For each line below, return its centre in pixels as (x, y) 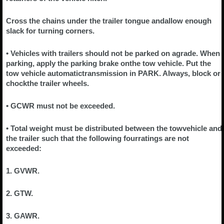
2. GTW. (19, 193)
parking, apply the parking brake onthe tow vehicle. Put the (108, 63)
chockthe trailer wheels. (47, 83)
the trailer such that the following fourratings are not (97, 138)
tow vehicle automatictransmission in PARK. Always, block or (113, 73)
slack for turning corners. (50, 31)
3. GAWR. (23, 216)
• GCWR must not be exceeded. (60, 106)
